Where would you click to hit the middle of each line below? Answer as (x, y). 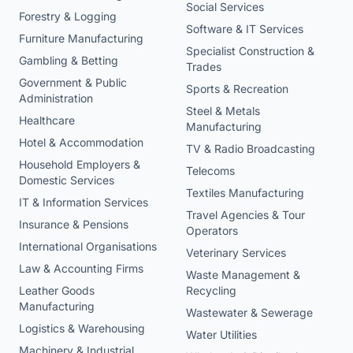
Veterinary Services (236, 253)
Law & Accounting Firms (81, 269)
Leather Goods (57, 291)
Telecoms (210, 171)
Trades (204, 67)
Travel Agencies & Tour (245, 215)
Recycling (211, 291)
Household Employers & (80, 165)
